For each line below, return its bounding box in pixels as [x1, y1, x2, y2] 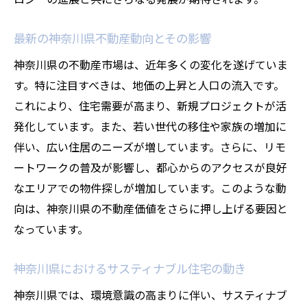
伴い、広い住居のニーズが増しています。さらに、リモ [14, 138, 286, 155]
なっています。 [14, 221, 88, 237]
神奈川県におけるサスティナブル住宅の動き [14, 260, 246, 277]
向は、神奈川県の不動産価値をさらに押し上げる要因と [14, 200, 288, 217]
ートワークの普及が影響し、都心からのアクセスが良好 [14, 159, 287, 175]
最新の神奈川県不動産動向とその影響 [14, 29, 211, 47]
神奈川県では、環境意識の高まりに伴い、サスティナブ [14, 286, 287, 303]
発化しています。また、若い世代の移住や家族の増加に [14, 118, 286, 134]
